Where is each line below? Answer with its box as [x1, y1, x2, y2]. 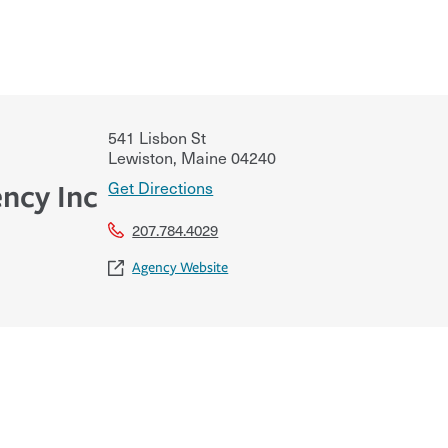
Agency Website [132, 258, 229, 276]
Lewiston [108, 144, 174, 169]
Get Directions [108, 174, 214, 199]
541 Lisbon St [108, 124, 207, 149]
